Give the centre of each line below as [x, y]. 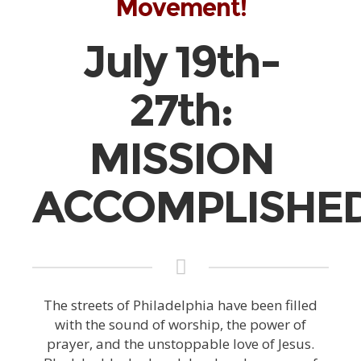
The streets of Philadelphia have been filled [180, 305]
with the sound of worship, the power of [180, 325]
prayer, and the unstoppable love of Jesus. [180, 344]
